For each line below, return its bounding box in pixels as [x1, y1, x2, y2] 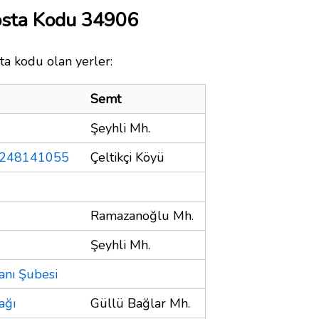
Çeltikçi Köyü [90, 148, 164, 166]
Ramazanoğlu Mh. [90, 206, 194, 224]
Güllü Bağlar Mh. [90, 294, 190, 312]
